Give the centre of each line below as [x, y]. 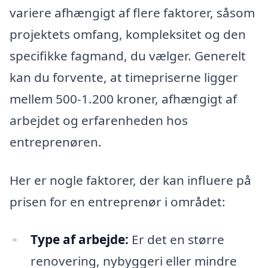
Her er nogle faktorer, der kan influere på [130, 180]
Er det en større [176, 240]
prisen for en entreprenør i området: [118, 201]
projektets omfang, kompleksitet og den [128, 34]
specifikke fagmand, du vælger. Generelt [128, 56]
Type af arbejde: [79, 240]
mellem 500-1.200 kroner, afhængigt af [123, 99]
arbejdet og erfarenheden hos [99, 121]
